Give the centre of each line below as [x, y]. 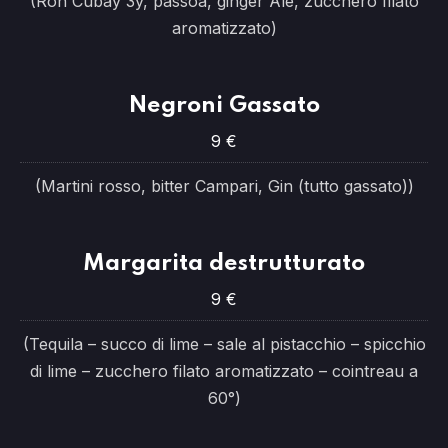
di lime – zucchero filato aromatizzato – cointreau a [224, 371]
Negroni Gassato [224, 105]
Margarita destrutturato [224, 263]
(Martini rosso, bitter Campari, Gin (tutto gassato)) [224, 186]
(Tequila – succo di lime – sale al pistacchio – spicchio [224, 344]
